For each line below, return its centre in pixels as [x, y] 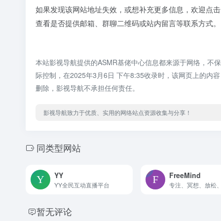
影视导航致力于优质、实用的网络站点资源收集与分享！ [117, 112]
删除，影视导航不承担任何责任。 [87, 88]
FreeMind [185, 175]
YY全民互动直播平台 [82, 184]
